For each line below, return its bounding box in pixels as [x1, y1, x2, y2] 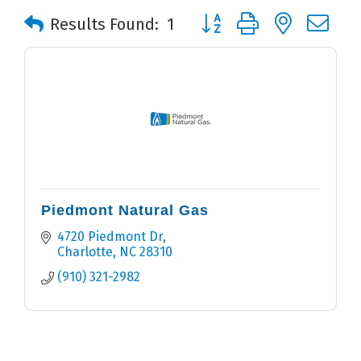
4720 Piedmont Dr [57, 229, 163, 245]
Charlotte [57, 244, 113, 260]
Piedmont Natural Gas [41, 202, 209, 219]
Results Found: [50, 15, 159, 35]
